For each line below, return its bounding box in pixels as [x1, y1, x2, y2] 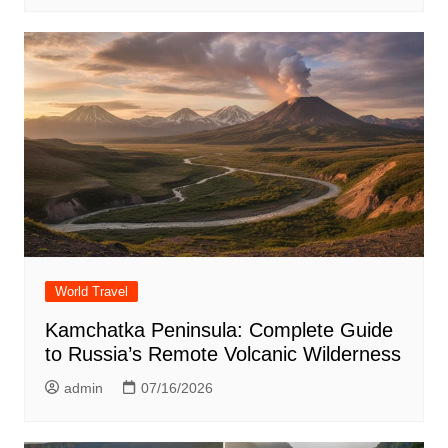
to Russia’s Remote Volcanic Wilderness [44, 342, 401, 365]
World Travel [54, 283, 128, 299]
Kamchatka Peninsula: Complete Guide [44, 318, 393, 341]
